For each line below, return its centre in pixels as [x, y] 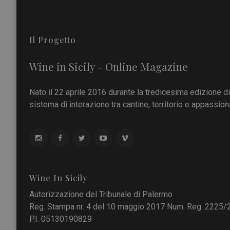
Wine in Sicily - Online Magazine [109, 66]
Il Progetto [53, 40]
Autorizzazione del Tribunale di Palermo [101, 194]
